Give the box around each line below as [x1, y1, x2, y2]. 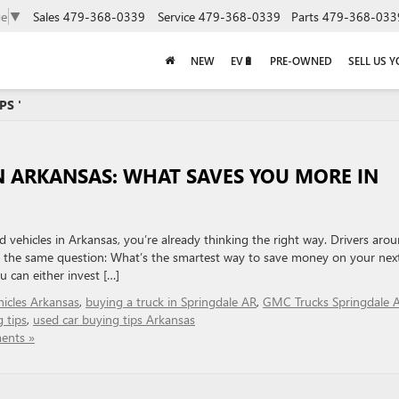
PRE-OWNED [270, 53, 332, 69]
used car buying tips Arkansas [33, 311, 195, 328]
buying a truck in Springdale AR [85, 293, 256, 310]
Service [158, 7, 195, 25]
